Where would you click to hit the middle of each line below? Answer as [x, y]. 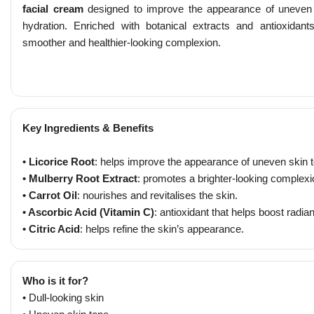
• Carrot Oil [50, 195]
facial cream [53, 9]
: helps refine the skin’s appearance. [162, 229]
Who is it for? [55, 281]
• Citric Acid [51, 229]
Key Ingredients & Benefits [88, 128]
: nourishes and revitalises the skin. [157, 195]
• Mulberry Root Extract [80, 178]
